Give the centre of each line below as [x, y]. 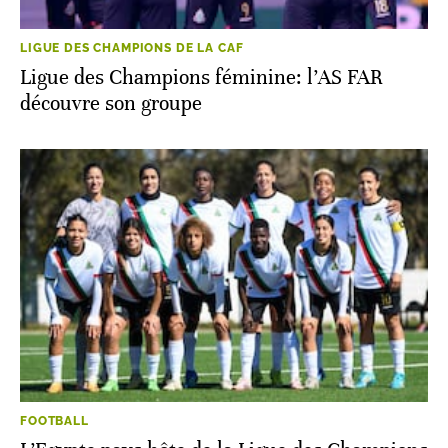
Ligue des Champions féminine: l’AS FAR [201, 77]
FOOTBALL [54, 420]
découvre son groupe [111, 103]
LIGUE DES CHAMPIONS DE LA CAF [132, 47]
